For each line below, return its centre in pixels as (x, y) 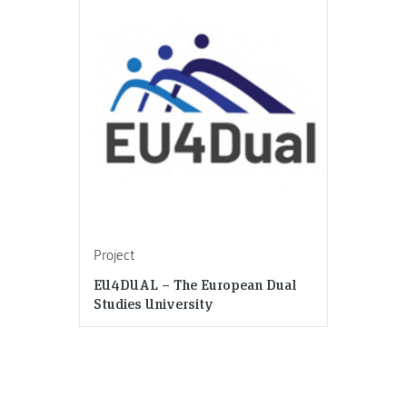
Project (114, 255)
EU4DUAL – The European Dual (194, 284)
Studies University (153, 303)
